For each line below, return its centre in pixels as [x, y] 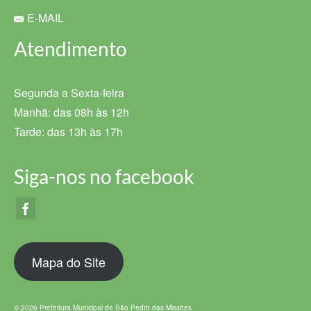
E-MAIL [45, 18]
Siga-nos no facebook [104, 177]
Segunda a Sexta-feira [69, 93]
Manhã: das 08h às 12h [72, 112]
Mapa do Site [68, 262]
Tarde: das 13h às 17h [68, 132]
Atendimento [70, 49]
